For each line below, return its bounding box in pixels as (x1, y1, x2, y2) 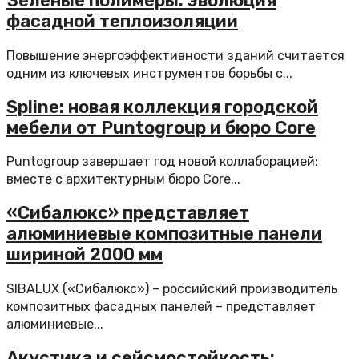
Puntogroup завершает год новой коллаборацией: (6, 154, 318, 169)
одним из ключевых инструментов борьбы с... (6, 65, 292, 81)
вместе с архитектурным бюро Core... (6, 171, 240, 187)
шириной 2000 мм (6, 244, 163, 266)
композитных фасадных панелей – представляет (6, 298, 316, 314)
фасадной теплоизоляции (6, 10, 238, 33)
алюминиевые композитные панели (6, 223, 322, 245)
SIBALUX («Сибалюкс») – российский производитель (6, 280, 337, 296)
